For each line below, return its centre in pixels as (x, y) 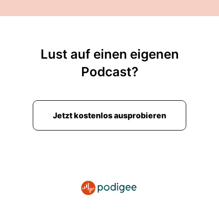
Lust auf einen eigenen (109, 54)
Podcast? (109, 72)
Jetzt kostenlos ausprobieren (109, 115)
